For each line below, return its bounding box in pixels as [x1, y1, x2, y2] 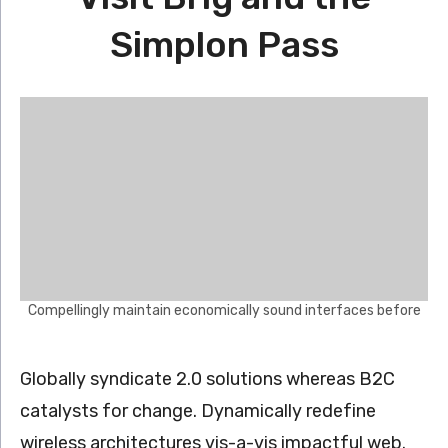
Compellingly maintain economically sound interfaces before [27, 302, 421, 319]
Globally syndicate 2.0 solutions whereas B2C [20, 368, 395, 390]
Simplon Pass [109, 23, 339, 66]
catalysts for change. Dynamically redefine [20, 400, 376, 422]
